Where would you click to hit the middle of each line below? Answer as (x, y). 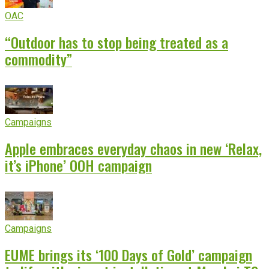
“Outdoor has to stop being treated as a (116, 42)
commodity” (38, 59)
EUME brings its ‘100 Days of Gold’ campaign (128, 254)
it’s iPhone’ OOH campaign (78, 165)
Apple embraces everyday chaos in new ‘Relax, (133, 149)
